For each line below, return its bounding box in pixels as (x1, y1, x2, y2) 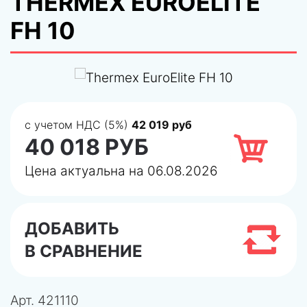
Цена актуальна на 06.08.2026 (25, 162, 218, 179)
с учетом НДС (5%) (25, 117, 132, 132)
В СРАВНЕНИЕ (25, 241, 143, 261)
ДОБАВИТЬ (25, 218, 119, 238)
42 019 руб (132, 117, 192, 132)
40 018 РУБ (25, 133, 149, 160)
